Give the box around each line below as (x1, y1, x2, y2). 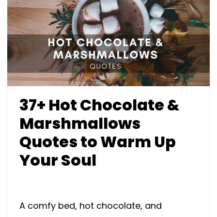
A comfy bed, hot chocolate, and (19, 199, 162, 212)
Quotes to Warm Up (19, 130, 176, 153)
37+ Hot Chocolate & (19, 93, 180, 116)
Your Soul (19, 149, 96, 171)
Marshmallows (19, 112, 140, 134)
